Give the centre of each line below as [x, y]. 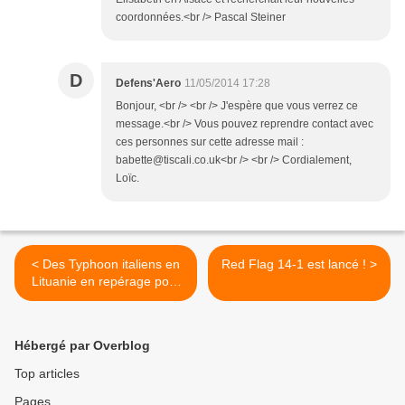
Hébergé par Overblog [82, 346]
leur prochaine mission [106, 299]
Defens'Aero [148, 84]
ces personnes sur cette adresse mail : [210, 142]
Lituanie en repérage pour [106, 282]
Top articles [47, 374]
